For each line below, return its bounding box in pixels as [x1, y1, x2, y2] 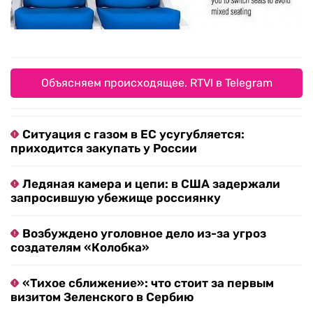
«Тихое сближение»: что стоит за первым [22, 275, 274, 290]
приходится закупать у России [10, 140, 197, 155]
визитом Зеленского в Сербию [10, 289, 194, 304]
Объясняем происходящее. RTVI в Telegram [41, 75, 272, 89]
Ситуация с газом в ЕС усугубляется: [22, 126, 245, 141]
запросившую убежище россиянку [10, 190, 221, 205]
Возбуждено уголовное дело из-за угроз [22, 226, 266, 240]
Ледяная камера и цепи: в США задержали [22, 176, 280, 191]
